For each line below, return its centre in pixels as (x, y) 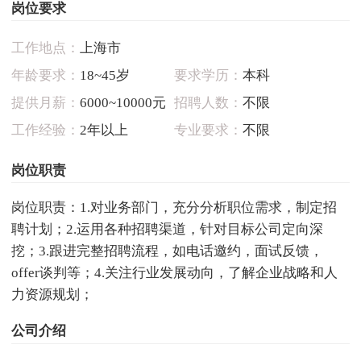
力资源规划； (52, 294)
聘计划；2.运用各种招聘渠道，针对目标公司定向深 (167, 229)
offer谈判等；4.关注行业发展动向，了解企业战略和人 (174, 272)
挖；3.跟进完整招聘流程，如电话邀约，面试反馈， (167, 251)
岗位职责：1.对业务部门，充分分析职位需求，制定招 (174, 207)
